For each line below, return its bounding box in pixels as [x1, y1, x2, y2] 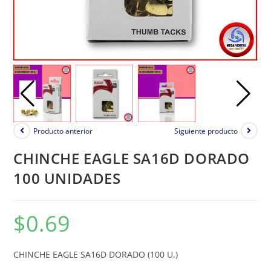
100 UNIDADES [13, 168, 121, 188]
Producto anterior [33, 125, 93, 136]
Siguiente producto [174, 125, 238, 136]
